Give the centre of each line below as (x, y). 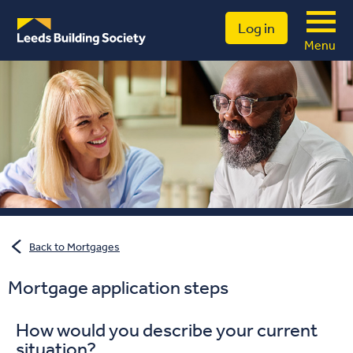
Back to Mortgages (74, 246)
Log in (257, 28)
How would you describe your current (167, 329)
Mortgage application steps (118, 286)
